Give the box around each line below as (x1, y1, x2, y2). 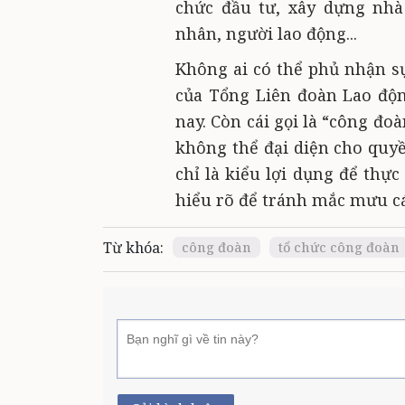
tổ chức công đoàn (278, 239, 400, 256)
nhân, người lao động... (175, 23, 357, 44)
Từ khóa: (103, 238, 164, 258)
